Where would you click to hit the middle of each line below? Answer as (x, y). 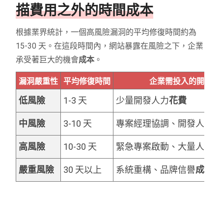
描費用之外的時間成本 (85, 10)
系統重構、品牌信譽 (156, 169)
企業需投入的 (173, 81)
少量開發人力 (143, 100)
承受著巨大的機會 (47, 59)
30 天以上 (83, 169)
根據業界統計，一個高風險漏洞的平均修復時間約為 (106, 32)
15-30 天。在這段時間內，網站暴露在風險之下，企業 (110, 46)
